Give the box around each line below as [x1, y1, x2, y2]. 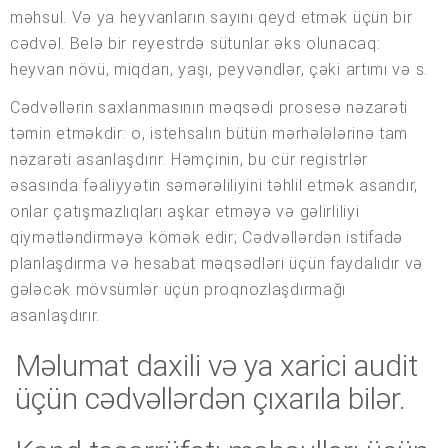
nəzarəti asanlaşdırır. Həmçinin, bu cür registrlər [10, 150, 369, 170]
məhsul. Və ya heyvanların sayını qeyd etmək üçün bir [10, 8, 413, 28]
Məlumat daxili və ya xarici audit [15, 348, 418, 384]
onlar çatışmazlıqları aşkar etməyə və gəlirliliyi [10, 202, 360, 222]
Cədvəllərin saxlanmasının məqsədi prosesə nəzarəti [10, 98, 409, 118]
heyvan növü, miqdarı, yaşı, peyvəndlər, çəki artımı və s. [10, 60, 428, 80]
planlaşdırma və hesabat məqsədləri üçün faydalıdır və [10, 254, 424, 274]
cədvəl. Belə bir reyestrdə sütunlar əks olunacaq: [10, 34, 381, 54]
